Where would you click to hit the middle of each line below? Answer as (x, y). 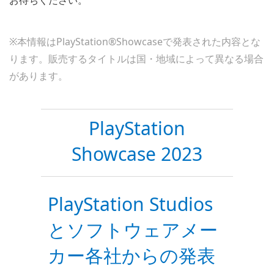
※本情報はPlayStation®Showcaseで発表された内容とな (135, 41)
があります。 (39, 76)
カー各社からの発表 (131, 255)
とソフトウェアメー (132, 229)
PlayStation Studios (130, 204)
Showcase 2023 (137, 154)
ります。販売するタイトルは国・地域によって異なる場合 (136, 58)
